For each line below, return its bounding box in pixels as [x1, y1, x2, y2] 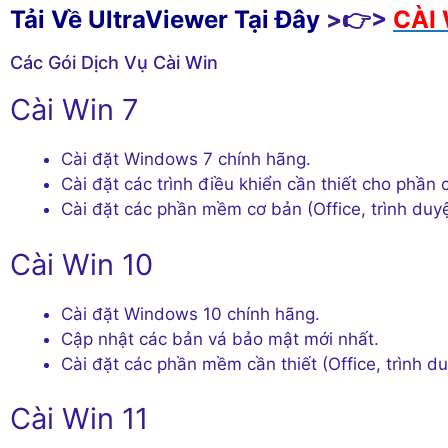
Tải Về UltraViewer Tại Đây [10, 5, 320, 35]
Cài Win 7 [10, 92, 139, 128]
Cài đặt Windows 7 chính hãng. [61, 149, 311, 170]
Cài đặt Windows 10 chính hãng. [61, 303, 320, 324]
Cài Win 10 [10, 246, 153, 282]
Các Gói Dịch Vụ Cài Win [10, 52, 218, 74]
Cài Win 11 [10, 401, 148, 437]
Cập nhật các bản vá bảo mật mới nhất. [61, 328, 379, 349]
